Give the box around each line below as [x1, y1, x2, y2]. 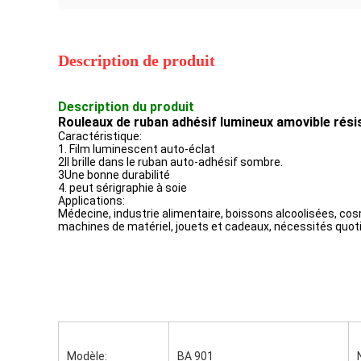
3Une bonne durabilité [58, 168, 170, 181]
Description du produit [58, 99, 194, 114]
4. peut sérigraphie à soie [58, 181, 187, 194]
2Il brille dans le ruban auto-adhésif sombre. [58, 156, 283, 168]
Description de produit [58, 52, 215, 69]
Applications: [58, 194, 125, 207]
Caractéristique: [58, 130, 142, 143]
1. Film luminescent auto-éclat [58, 143, 215, 156]
